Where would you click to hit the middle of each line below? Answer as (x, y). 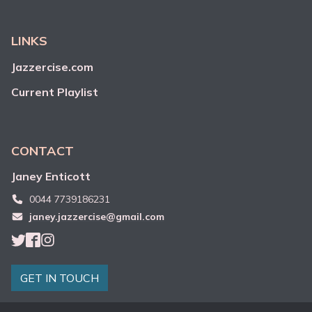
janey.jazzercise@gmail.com (96, 217)
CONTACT (42, 151)
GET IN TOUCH (60, 278)
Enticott (68, 176)
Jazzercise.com (52, 67)
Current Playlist (55, 92)
